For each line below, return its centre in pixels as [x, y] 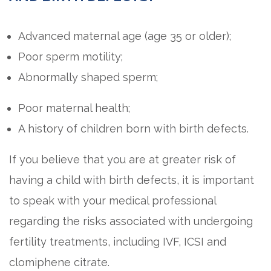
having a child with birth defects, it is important [132, 180]
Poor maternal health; [74, 108]
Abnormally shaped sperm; [88, 77]
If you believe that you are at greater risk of [122, 159]
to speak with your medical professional [113, 201]
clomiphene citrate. [59, 262]
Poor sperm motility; [70, 57]
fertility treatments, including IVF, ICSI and [118, 242]
